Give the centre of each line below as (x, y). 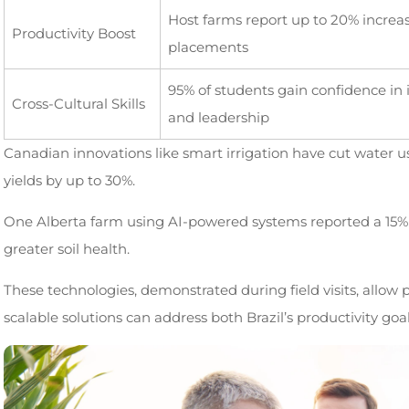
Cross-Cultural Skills (78, 104)
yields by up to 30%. (69, 180)
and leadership (218, 117)
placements (208, 47)
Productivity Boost (73, 33)
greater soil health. (66, 249)
